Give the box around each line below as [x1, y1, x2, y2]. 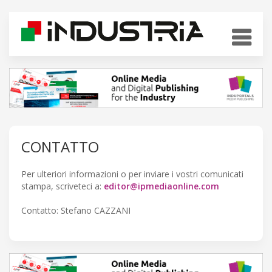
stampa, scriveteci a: [21, 180, 104, 192]
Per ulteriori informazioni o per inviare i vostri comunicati [21, 168, 243, 180]
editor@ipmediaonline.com [104, 180, 219, 192]
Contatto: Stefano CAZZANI [21, 204, 131, 216]
